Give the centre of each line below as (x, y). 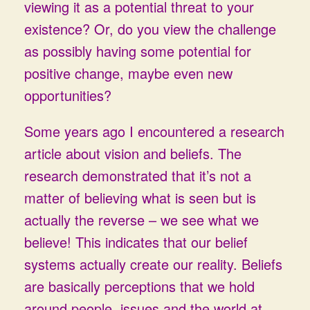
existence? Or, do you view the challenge (150, 29)
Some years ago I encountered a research (154, 131)
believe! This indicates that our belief (136, 242)
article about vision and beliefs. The (133, 153)
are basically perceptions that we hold (139, 286)
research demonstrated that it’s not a (138, 175)
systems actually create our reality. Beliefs (153, 264)
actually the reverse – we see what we (142, 220)
